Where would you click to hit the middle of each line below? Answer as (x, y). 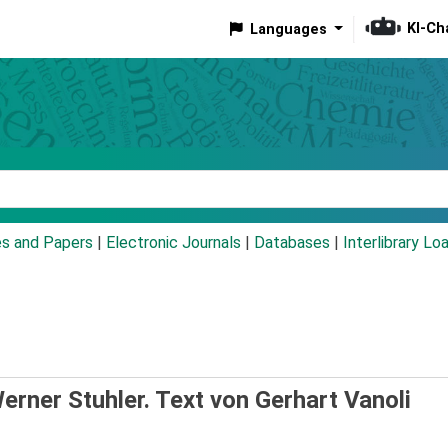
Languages (288, 29)
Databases (292, 243)
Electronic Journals (173, 243)
